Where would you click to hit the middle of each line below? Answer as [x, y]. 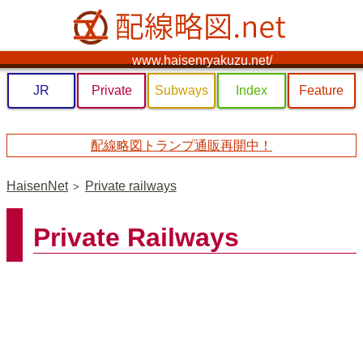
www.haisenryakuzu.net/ [202, 60]
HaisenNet [37, 186]
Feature [322, 90]
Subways [181, 90]
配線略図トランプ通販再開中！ [181, 145]
